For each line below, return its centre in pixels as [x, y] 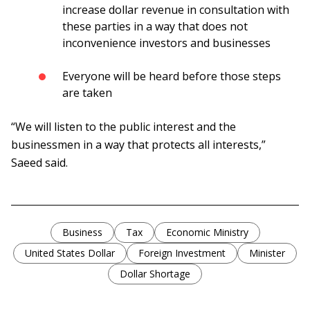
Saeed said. [39, 163]
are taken [87, 93]
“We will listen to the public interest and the [124, 127]
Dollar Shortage [155, 274]
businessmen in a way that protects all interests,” [138, 145]
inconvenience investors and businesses [166, 43]
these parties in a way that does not [155, 27]
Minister [267, 253]
